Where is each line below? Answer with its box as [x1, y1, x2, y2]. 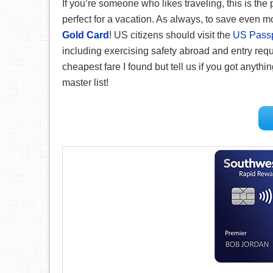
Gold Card [62, 30, 109, 40]
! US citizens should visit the [109, 30, 233, 40]
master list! [62, 77, 108, 88]
